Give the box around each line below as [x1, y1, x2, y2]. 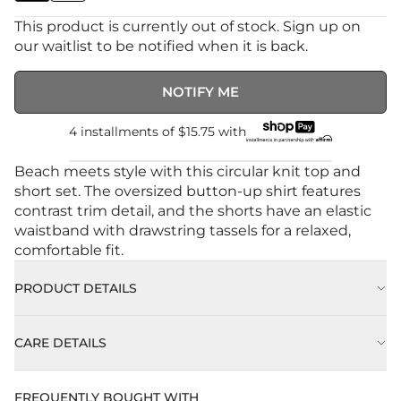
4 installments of [69, 124, 178, 141]
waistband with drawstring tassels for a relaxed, [14, 222, 351, 240]
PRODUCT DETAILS [14, 280, 137, 297]
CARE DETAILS [14, 335, 107, 352]
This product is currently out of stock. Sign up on [14, 18, 361, 35]
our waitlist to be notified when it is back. [14, 38, 308, 55]
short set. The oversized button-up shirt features [14, 183, 361, 200]
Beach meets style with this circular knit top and [14, 163, 361, 181]
